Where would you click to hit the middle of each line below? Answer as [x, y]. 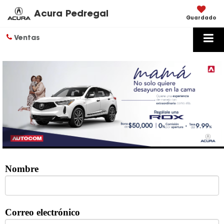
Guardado [201, 18]
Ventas [26, 38]
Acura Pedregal [71, 14]
